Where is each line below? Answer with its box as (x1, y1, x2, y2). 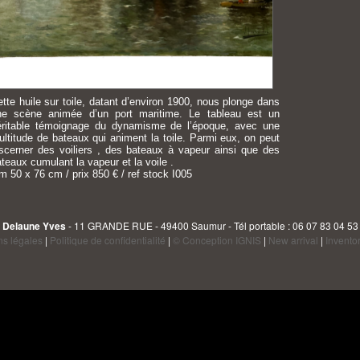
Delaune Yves (2, 219, 66, 233)
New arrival (268, 233, 318, 247)
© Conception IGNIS (172, 233, 261, 247)
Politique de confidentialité (49, 233, 166, 247)
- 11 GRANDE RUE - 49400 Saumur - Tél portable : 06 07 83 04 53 (65, 219, 358, 232)
